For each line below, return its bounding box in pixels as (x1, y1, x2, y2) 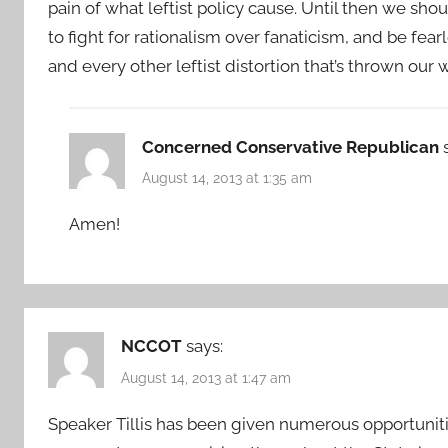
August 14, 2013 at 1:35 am (142, 169, 313, 186)
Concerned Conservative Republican (142, 136, 440, 157)
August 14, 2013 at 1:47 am (121, 369, 291, 386)
